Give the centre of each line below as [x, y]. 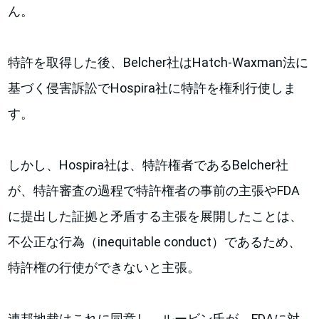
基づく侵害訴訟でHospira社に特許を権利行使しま [152, 88]
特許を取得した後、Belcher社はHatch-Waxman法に [158, 63]
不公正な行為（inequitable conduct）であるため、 [155, 242]
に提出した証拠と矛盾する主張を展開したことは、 [156, 216]
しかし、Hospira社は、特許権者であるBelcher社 [148, 165]
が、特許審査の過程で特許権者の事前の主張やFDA [154, 191]
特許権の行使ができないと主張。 [104, 268]
